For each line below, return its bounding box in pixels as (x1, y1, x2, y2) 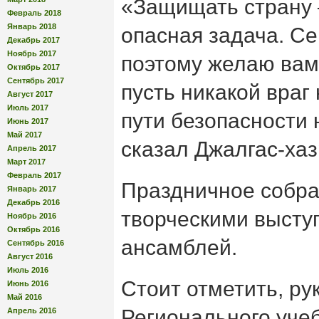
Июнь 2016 (7, 278, 48, 288)
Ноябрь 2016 (7, 211, 56, 220)
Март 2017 (7, 157, 46, 166)
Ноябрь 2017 (7, 48, 56, 58)
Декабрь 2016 (7, 197, 60, 206)
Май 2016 (7, 292, 42, 301)
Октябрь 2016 (7, 224, 60, 234)
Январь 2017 (7, 184, 56, 193)
